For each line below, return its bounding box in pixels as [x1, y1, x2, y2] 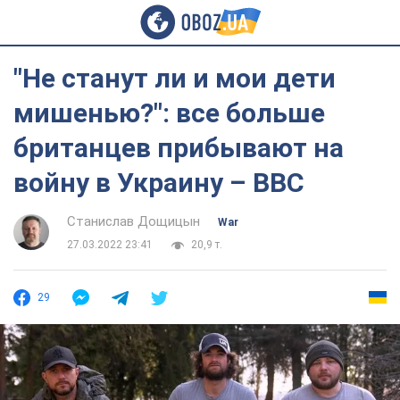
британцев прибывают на [13, 132, 344, 163]
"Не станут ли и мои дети [13, 62, 336, 94]
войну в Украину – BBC [13, 167, 304, 198]
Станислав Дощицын [67, 213, 200, 229]
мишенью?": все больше [13, 97, 325, 129]
